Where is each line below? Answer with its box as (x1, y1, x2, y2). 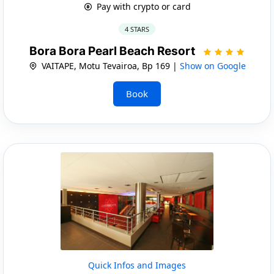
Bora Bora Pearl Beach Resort (29, 43, 198, 58)
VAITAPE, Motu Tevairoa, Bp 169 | (39, 59, 180, 72)
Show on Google (179, 59, 246, 72)
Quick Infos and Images (88, 259, 186, 271)
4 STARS (125, 24, 149, 34)
